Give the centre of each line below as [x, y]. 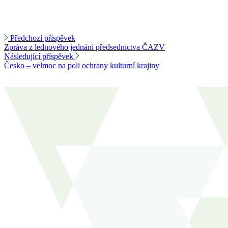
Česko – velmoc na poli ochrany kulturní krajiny [82, 65]
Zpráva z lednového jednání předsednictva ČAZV [84, 47]
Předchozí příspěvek [43, 38]
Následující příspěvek [39, 56]
